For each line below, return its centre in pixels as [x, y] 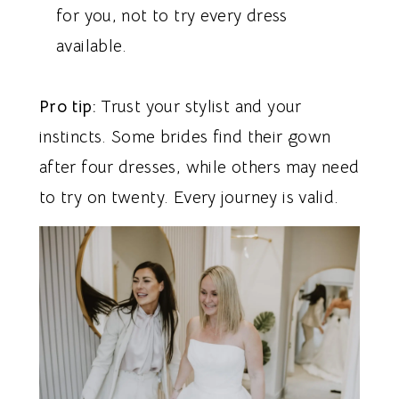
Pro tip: [67, 107]
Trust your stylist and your [199, 107]
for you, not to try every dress [172, 16]
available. [92, 47]
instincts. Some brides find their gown [185, 138]
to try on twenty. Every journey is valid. [189, 198]
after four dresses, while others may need [199, 168]
